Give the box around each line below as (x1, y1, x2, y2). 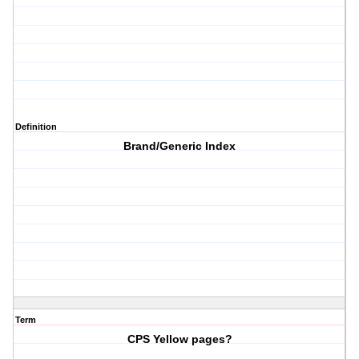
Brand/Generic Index (123, 139, 236, 153)
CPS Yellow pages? (127, 333, 232, 346)
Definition (15, 122, 57, 132)
